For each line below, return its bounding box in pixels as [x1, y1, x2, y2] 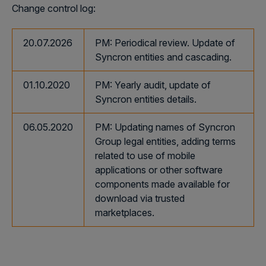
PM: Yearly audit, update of [95, 79, 211, 91]
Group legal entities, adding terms [95, 135, 236, 147]
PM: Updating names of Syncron [95, 121, 235, 133]
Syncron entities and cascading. [95, 51, 232, 63]
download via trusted [95, 192, 185, 204]
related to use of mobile [95, 150, 195, 161]
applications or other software [95, 164, 223, 176]
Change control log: [12, 2, 96, 14]
